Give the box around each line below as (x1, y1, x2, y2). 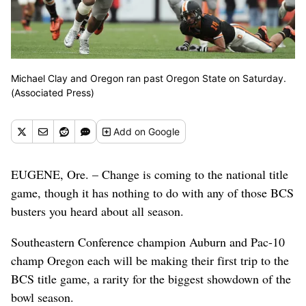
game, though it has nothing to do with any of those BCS (11, 184, 294, 201)
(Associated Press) (11, 86, 94, 98)
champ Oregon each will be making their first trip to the (11, 251, 289, 268)
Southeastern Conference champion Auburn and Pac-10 (11, 233, 285, 250)
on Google (135, 125, 180, 137)
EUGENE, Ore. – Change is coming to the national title (11, 165, 288, 182)
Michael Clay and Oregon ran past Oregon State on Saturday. (11, 72, 286, 84)
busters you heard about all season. (11, 202, 184, 219)
